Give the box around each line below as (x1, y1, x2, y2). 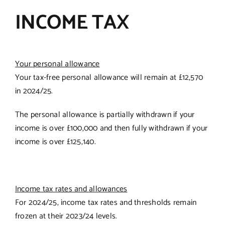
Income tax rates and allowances (15, 182, 128, 196)
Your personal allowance (15, 57, 100, 71)
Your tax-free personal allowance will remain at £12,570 (15, 70, 203, 84)
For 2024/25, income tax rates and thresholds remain (15, 195, 197, 209)
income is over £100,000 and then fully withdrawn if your (15, 121, 208, 135)
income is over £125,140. (15, 135, 96, 149)
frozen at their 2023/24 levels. (15, 209, 118, 223)
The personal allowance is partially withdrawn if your (15, 107, 195, 122)
